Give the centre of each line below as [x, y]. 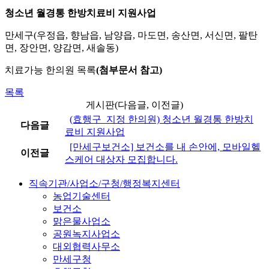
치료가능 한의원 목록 [50, 70]
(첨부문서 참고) [129, 70]
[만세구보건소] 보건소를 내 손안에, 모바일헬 [165, 147]
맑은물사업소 [82, 222]
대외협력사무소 [86, 247]
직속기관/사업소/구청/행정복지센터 [104, 184]
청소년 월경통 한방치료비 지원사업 [80, 13]
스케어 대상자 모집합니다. [121, 160]
